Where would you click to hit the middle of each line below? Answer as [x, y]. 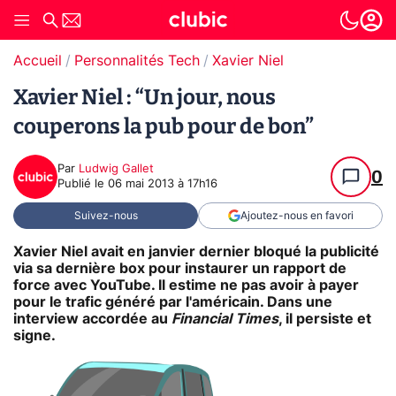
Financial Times [225, 319]
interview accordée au [92, 319]
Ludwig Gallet [116, 169]
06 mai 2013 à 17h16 [163, 184]
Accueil [38, 61]
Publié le [83, 184]
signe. [34, 335]
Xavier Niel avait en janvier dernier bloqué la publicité [196, 251]
